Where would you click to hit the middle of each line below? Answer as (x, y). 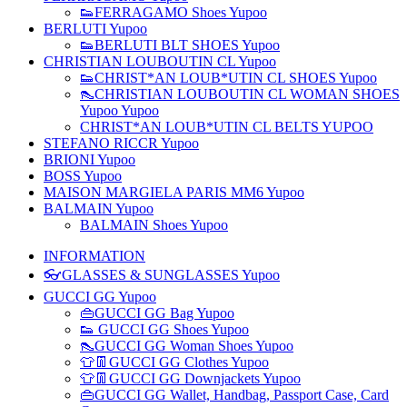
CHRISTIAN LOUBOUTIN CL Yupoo (160, 61)
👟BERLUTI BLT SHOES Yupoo (180, 45)
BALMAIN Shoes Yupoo (154, 225)
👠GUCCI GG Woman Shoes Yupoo (187, 346)
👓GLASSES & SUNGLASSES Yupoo (162, 275)
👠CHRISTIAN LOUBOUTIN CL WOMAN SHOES (240, 94)
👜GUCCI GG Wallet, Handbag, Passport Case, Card (234, 395)
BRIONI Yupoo (89, 159)
